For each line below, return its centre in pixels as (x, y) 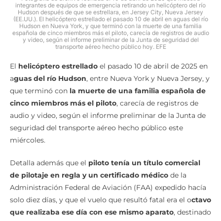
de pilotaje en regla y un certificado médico (90, 175)
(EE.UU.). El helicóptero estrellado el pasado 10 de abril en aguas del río (110, 19)
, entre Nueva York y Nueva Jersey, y (148, 79)
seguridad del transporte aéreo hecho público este (96, 128)
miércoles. (28, 140)
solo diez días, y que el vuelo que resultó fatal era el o (101, 200)
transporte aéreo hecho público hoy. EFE (110, 47)
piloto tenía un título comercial (144, 163)
